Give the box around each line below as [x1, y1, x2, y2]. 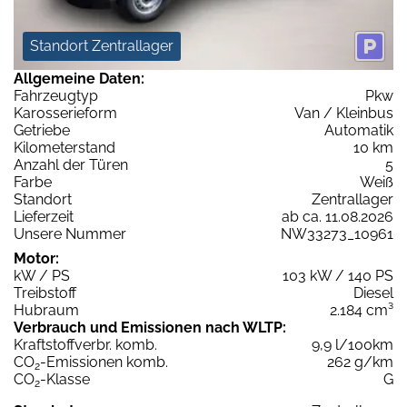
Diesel [353, 284, 393, 303]
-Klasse [40, 371, 90, 389]
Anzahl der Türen [14, 156, 128, 174]
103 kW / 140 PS [283, 267, 393, 285]
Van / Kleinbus [294, 104, 393, 123]
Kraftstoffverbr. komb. [14, 336, 157, 354]
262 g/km [327, 353, 393, 372]
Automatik [324, 122, 393, 140]
